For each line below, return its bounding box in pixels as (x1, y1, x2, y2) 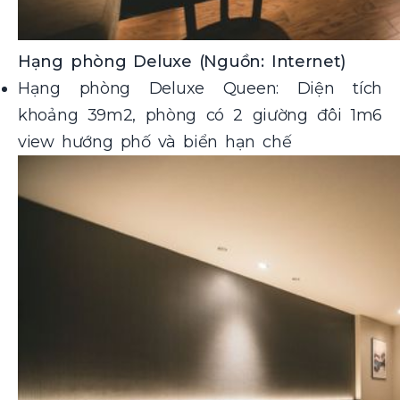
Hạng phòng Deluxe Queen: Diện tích (18, 79, 382, 99)
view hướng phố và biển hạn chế (18, 132, 292, 153)
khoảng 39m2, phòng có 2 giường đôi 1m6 (18, 105, 382, 126)
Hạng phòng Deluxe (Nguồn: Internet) (18, 52, 346, 72)
